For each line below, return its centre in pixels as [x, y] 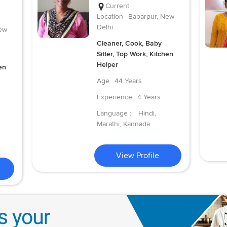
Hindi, [147, 113]
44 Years [128, 81]
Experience [114, 97]
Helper [107, 65]
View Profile [138, 156]
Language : [115, 113]
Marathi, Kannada [123, 124]
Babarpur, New [151, 17]
